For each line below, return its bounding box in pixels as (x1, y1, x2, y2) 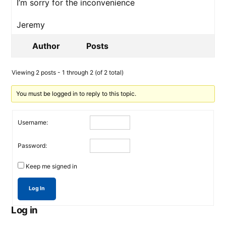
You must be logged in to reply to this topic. (16, 90, 137, 97)
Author (32, 41, 60, 51)
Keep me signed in (26, 162, 77, 170)
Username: (18, 118, 48, 126)
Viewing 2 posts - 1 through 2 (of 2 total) (12, 69, 124, 76)
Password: (18, 141, 47, 149)
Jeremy (17, 20, 45, 30)
